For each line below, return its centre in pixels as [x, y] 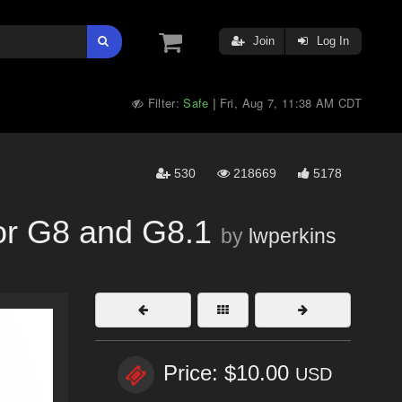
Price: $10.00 [229, 373]
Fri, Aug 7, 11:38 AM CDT [290, 103]
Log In [331, 41]
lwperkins [293, 236]
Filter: [164, 103]
